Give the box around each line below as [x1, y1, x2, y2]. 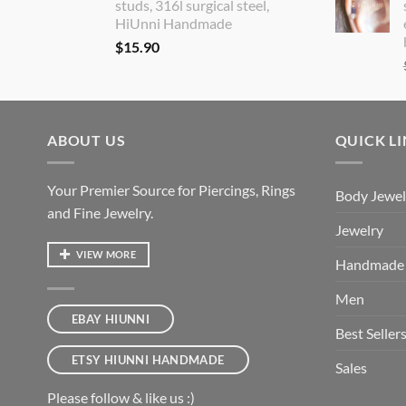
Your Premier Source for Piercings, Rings [47, 180, 295, 198]
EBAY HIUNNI [71, 312, 150, 327]
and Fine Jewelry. [47, 203, 153, 221]
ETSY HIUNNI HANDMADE [71, 352, 225, 367]
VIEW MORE [75, 248, 136, 261]
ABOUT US [47, 130, 126, 149]
